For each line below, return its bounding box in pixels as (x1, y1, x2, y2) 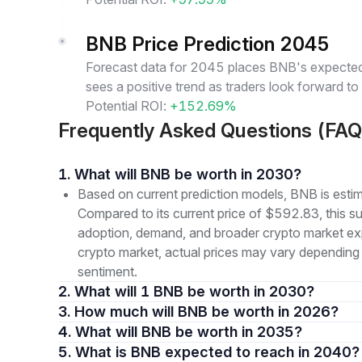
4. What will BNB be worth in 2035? (75, 323, 302, 340)
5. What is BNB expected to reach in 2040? (75, 343, 360, 360)
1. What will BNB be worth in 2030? (74, 166, 301, 183)
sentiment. (78, 263, 137, 280)
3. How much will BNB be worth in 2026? (74, 303, 339, 320)
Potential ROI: (86, 98, 166, 114)
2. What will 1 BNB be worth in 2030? (74, 283, 314, 300)
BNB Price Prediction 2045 (86, 32, 330, 56)
